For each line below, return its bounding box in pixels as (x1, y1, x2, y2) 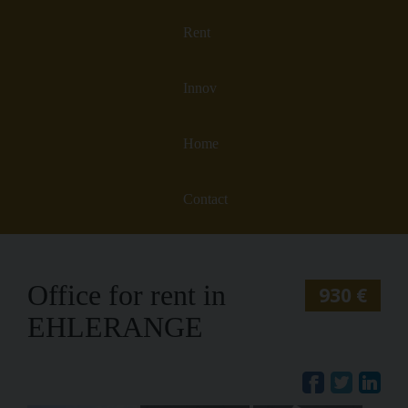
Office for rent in (27, 279, 226, 312)
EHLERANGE (27, 311, 203, 344)
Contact (183, 190, 228, 207)
